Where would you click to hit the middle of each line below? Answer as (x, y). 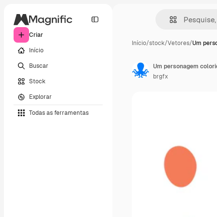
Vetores (178, 43)
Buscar (39, 66)
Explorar (40, 97)
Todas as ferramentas (59, 113)
